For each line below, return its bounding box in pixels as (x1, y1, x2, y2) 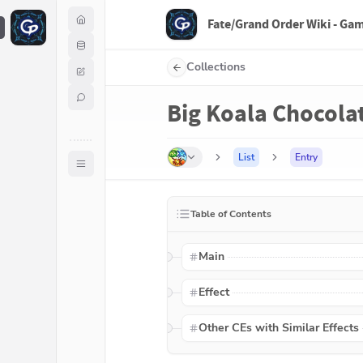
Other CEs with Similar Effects (198, 320, 359, 335)
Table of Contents (190, 207, 271, 220)
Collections (186, 59, 246, 75)
